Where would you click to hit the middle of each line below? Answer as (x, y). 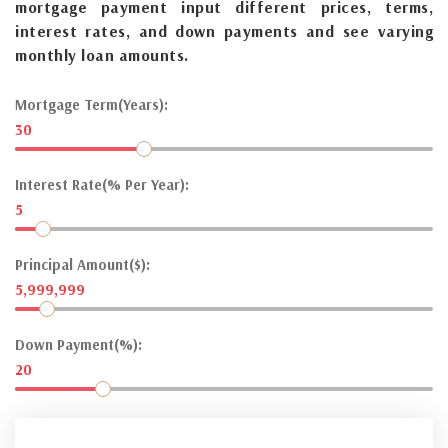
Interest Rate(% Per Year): (102, 184)
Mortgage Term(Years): (91, 104)
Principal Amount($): (82, 264)
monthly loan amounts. (102, 54)
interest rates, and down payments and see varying (224, 30)
